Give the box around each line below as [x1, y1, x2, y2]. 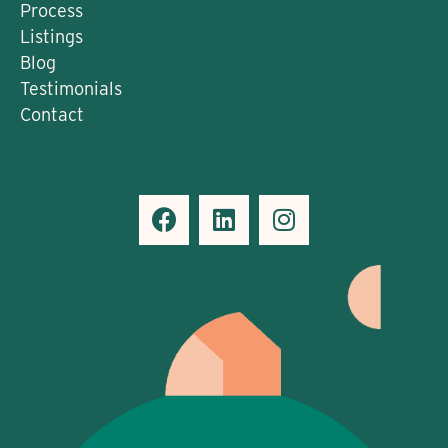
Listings [20, 25, 83, 47]
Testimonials [20, 77, 122, 99]
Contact [20, 103, 84, 125]
